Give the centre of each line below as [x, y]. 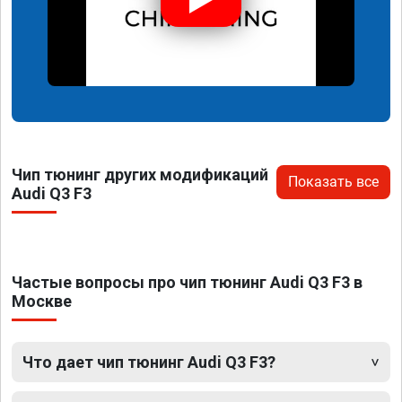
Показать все [333, 181]
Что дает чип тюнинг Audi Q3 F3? [149, 362]
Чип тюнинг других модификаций [140, 174]
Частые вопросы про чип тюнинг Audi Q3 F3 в [187, 282]
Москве [42, 301]
